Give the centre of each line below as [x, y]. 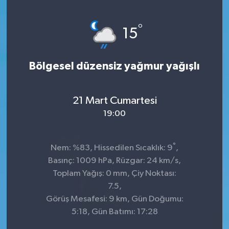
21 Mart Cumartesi [114, 100]
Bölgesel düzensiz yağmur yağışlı [114, 66]
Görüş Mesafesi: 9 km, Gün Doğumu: [114, 199]
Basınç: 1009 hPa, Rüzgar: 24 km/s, [114, 161]
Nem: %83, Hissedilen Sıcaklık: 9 [112, 148]
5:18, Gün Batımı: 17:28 [114, 212]
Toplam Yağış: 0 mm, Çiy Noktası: [114, 174]
